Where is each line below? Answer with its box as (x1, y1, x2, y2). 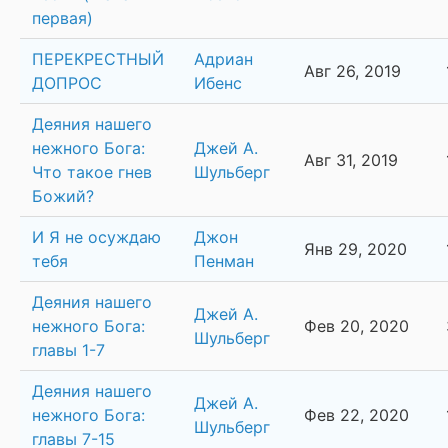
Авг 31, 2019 (304, 150, 398, 171)
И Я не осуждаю (32, 227, 161, 248)
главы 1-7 (32, 340, 105, 361)
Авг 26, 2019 (304, 61, 401, 82)
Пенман (194, 251, 254, 272)
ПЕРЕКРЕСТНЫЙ (32, 49, 164, 70)
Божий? (32, 186, 94, 207)
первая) (32, 8, 93, 29)
